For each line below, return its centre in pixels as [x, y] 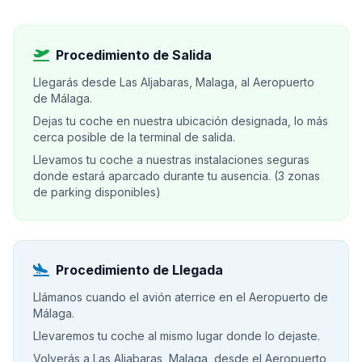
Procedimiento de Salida [134, 55]
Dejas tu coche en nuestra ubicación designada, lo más [181, 121]
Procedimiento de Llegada [139, 270]
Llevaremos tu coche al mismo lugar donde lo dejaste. [177, 336]
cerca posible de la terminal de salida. [134, 137]
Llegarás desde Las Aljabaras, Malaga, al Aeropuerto [174, 82]
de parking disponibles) [97, 192]
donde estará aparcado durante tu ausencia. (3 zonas [177, 176]
